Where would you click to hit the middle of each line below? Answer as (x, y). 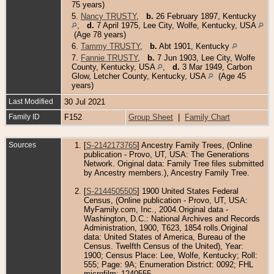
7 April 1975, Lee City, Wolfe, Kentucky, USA (176, 25)
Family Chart (207, 117)
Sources (23, 145)
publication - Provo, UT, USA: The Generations (167, 154)
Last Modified (31, 101)
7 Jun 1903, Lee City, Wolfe (205, 57)
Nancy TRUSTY (109, 16)
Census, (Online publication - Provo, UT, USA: (166, 200)
